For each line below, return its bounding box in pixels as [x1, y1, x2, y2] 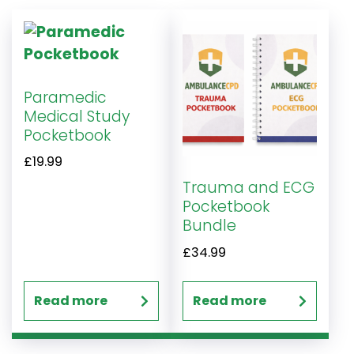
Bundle [182, 215, 236, 237]
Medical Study [24, 105, 130, 127]
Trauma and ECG [182, 177, 314, 199]
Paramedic [24, 86, 107, 108]
